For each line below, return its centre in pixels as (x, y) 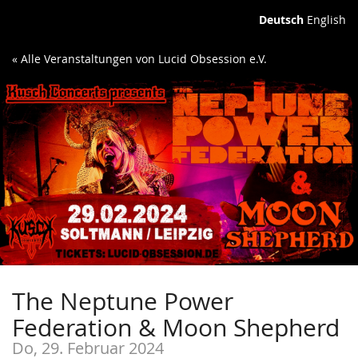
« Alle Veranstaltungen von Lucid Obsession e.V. (139, 59)
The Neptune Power (123, 301)
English (326, 20)
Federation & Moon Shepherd (176, 327)
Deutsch (281, 20)
